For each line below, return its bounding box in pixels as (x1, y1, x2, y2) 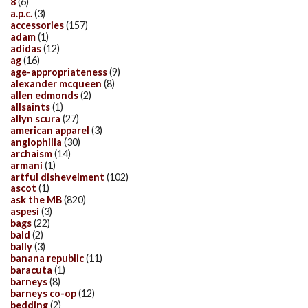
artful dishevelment (10, 170, 104, 183)
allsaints (10, 100, 50, 113)
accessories (10, 19, 64, 32)
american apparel (10, 124, 89, 136)
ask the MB (10, 194, 62, 206)
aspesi (10, 206, 39, 218)
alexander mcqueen (10, 77, 102, 89)
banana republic (10, 252, 84, 265)
